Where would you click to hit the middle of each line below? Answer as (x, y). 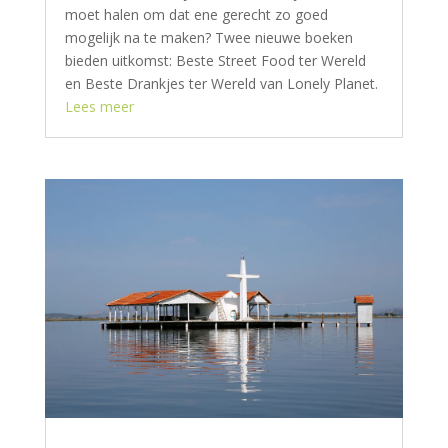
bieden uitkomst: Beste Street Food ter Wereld (215, 61)
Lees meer (99, 107)
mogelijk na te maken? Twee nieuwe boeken (208, 38)
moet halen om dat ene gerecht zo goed (196, 15)
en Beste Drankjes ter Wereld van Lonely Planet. (221, 84)
